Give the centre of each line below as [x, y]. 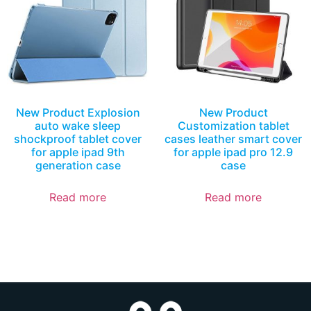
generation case [78, 165]
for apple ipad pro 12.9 [233, 152]
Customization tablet [233, 125]
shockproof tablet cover [78, 138]
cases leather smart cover [233, 138]
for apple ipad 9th [78, 152]
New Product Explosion [78, 112]
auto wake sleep [78, 125]
